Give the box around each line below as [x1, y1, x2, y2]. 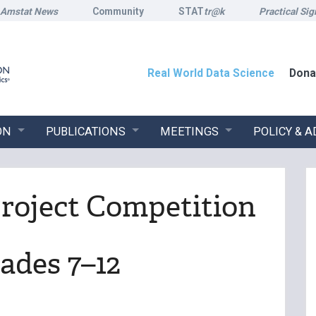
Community [92, 6, 145, 17]
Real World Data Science [147, 66, 274, 80]
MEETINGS [159, 124, 219, 138]
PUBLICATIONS [45, 124, 126, 138]
